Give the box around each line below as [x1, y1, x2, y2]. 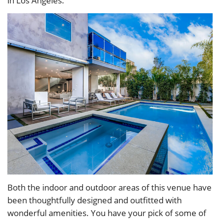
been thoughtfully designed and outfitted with [7, 194, 182, 206]
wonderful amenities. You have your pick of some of [7, 207, 206, 219]
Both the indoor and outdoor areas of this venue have [7, 181, 212, 193]
